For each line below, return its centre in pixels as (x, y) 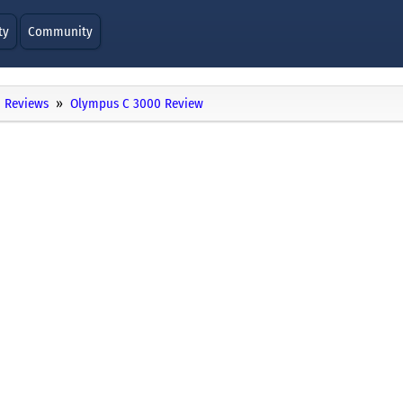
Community (61, 31)
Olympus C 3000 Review (137, 104)
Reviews (27, 104)
